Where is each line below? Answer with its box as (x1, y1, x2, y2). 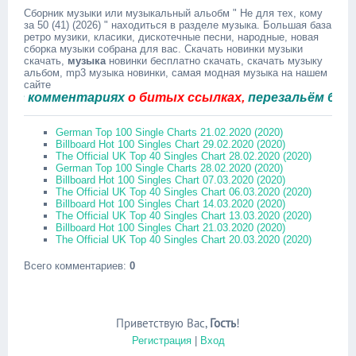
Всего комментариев (24, 260, 123, 272)
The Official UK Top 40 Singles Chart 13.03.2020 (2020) (56, 210, 311, 222)
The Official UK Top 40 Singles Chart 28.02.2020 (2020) (56, 150, 311, 162)
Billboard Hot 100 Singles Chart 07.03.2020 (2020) (56, 174, 285, 186)
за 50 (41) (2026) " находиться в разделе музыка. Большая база (24, 19, 331, 31)
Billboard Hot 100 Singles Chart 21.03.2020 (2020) (56, 222, 285, 234)
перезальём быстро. (212, 91, 349, 104)
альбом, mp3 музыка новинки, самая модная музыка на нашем (24, 67, 327, 79)
